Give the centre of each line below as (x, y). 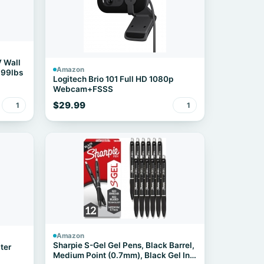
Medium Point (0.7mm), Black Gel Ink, (125, 255)
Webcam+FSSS (83, 89)
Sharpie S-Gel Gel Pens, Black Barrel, (123, 245)
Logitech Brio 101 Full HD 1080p (113, 79)
